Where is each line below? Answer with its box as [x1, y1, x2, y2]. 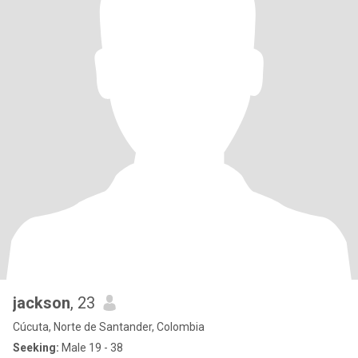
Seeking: [13, 341, 59, 354]
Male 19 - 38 [59, 341, 123, 354]
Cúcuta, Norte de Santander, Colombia [13, 320, 205, 333]
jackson [13, 293, 70, 312]
